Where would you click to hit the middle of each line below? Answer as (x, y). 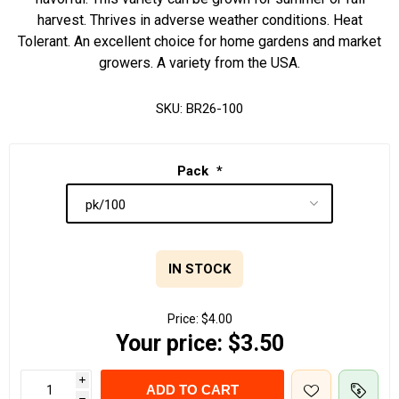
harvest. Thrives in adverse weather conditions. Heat (199, 20)
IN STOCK (199, 269)
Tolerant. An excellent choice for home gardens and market (199, 41)
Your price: (169, 344)
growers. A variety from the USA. (199, 63)
